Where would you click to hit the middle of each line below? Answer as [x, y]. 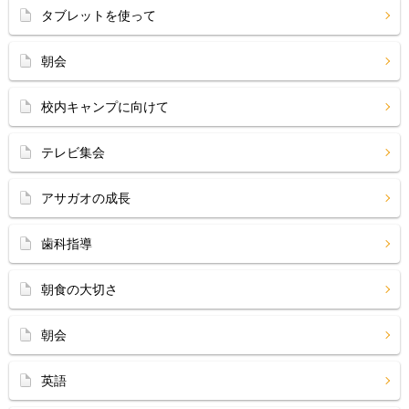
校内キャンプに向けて [105, 107]
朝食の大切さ [79, 289]
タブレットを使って [99, 16]
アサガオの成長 [86, 198]
